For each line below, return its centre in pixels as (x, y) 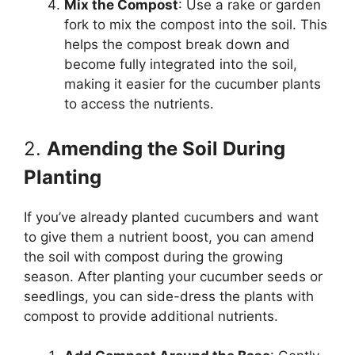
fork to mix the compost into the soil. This (196, 25)
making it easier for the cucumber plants (193, 84)
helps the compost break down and (177, 45)
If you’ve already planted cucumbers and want (171, 217)
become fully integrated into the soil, (181, 65)
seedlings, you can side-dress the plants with (169, 296)
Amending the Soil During (166, 148)
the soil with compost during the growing (153, 256)
